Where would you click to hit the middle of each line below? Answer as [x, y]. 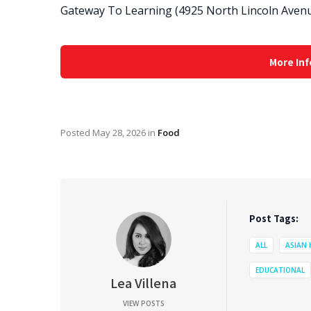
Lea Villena [143, 283]
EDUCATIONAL [280, 270]
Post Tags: [274, 218]
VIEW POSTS [143, 303]
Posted [76, 133]
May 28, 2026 [119, 133]
